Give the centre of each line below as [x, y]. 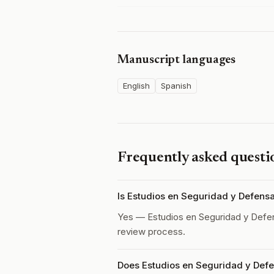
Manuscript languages [176, 60]
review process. [151, 231]
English [136, 86]
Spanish [176, 86]
